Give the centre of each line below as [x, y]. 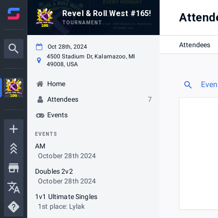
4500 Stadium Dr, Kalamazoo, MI [91, 56]
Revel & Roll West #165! [107, 13]
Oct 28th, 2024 [68, 47]
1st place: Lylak [62, 206]
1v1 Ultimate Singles [66, 197]
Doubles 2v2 [54, 171]
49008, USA [62, 64]
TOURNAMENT [82, 23]
